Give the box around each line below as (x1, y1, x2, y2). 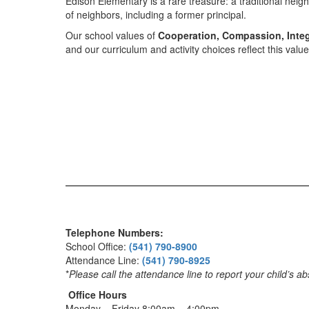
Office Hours (68, 288, 127, 301)
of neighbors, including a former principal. (66, 8, 246, 21)
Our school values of (66, 28, 158, 42)
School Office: (66, 239, 129, 253)
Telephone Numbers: (66, 226, 163, 239)
